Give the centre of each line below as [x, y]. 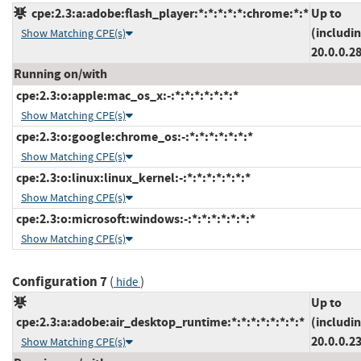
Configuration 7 [60, 282]
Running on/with [60, 74]
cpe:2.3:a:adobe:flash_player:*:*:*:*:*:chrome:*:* [168, 14]
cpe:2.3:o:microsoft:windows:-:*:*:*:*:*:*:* [135, 219]
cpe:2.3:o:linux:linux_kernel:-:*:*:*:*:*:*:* [132, 178]
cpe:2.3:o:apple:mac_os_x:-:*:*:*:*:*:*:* [126, 96]
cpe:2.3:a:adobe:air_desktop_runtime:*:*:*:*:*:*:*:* [159, 322]
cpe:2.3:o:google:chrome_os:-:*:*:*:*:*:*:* [133, 137]
